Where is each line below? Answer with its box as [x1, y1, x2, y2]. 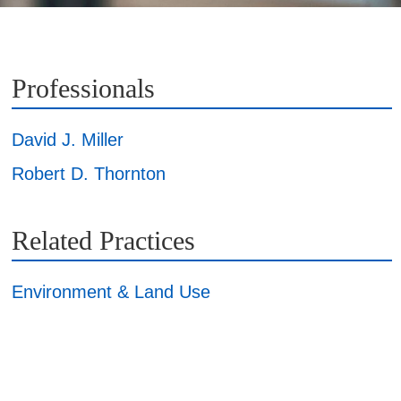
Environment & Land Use [12, 281, 210, 302]
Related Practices [12, 225, 195, 255]
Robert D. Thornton [12, 163, 166, 183]
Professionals [12, 73, 155, 103]
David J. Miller [12, 129, 124, 149]
